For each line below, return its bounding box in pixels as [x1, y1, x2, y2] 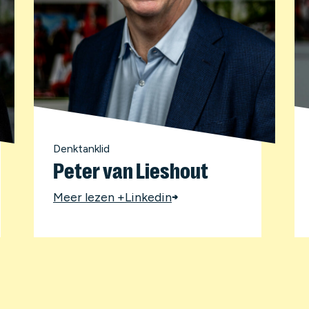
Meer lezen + [52, 189, 125, 205]
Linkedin [124, 189, 172, 205]
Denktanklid [52, 142, 110, 155]
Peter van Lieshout [52, 158, 208, 184]
